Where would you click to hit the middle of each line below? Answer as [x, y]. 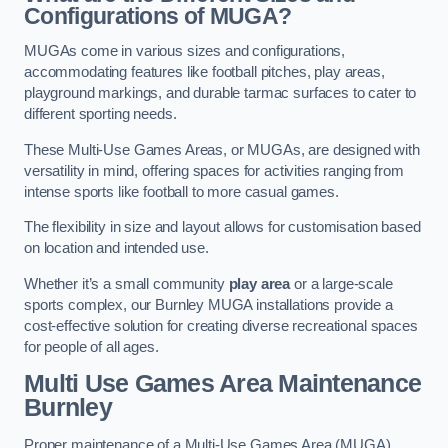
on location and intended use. [118, 248]
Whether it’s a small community [126, 283]
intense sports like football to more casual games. [183, 191]
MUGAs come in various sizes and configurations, [185, 51]
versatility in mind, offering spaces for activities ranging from [214, 170]
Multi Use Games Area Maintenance [223, 384]
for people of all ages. [91, 346]
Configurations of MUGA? [158, 15]
